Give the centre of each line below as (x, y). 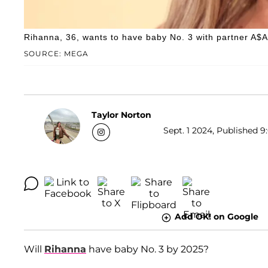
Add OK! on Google (216, 217)
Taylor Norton (121, 115)
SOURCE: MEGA (56, 54)
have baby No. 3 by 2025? (147, 249)
